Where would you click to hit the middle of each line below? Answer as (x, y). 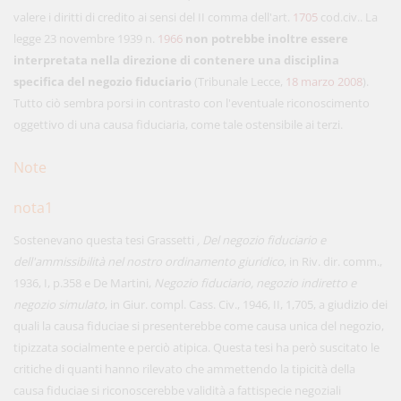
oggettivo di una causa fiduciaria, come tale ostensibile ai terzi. (178, 124)
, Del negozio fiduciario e (261, 240)
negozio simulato (59, 304)
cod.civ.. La (348, 17)
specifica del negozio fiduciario (102, 81)
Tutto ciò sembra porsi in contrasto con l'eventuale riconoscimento (192, 103)
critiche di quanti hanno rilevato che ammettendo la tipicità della (184, 369)
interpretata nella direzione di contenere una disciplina (176, 60)
